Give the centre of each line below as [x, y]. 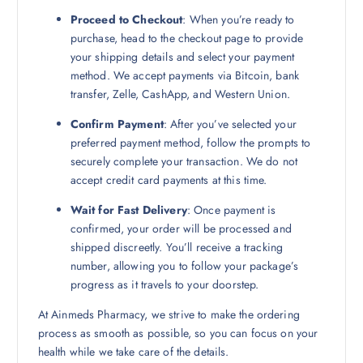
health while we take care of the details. [133, 352]
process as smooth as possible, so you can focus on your [178, 333]
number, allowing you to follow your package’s [184, 265]
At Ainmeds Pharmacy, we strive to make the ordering [169, 315]
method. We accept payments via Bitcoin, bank [184, 75]
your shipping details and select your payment [182, 56]
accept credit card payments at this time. [169, 179]
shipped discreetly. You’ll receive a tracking [177, 247]
